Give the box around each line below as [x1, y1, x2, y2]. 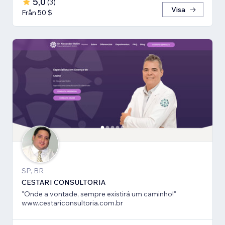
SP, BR [22, 166, 44, 176]
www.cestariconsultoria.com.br [22, 198, 123, 208]
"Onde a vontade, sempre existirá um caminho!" [22, 189, 176, 199]
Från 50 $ [22, 8, 52, 17]
